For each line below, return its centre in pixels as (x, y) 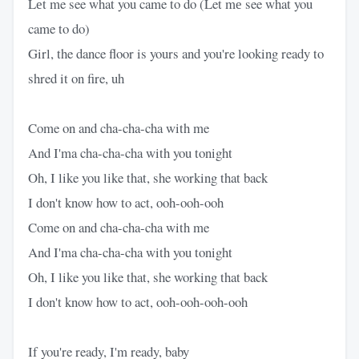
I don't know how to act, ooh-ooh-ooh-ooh (138, 301)
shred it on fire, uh (76, 78)
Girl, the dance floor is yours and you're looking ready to (176, 53)
